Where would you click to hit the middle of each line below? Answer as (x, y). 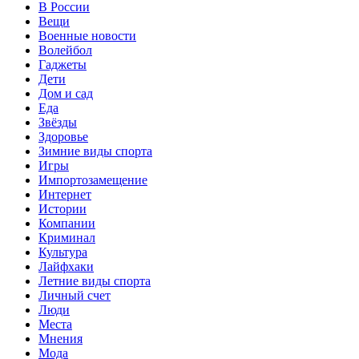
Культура (63, 252)
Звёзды (58, 122)
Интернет (65, 194)
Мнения (61, 338)
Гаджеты (63, 64)
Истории (63, 208)
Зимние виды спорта (95, 151)
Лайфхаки (66, 266)
